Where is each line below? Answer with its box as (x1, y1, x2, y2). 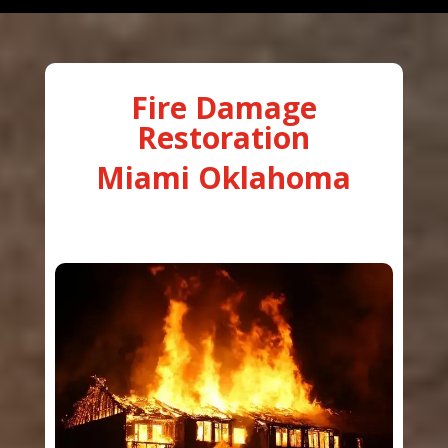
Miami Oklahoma (96, 156, 352, 198)
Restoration (137, 116, 311, 158)
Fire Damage (130, 86, 317, 128)
